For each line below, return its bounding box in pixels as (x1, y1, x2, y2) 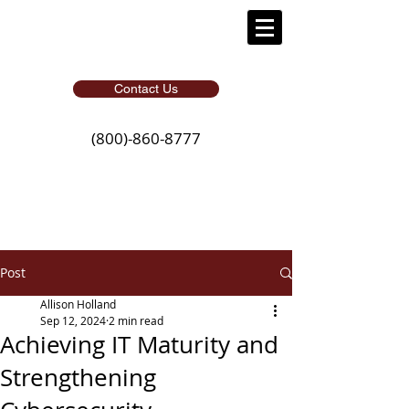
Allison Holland (40, 297, 116, 311)
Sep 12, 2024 (40, 313, 106, 328)
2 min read (109, 313, 163, 328)
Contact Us (114, 81, 178, 96)
